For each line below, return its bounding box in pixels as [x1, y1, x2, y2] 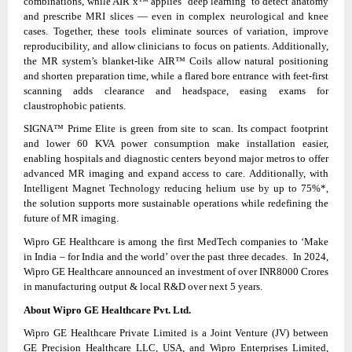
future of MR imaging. [24, 212, 119, 225]
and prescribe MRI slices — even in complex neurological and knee [24, 9, 328, 22]
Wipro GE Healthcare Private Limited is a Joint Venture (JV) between [24, 327, 328, 339]
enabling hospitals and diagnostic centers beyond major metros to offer [24, 152, 328, 165]
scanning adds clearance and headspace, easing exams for [24, 84, 328, 97]
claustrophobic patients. [24, 99, 126, 112]
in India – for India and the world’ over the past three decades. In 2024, [24, 251, 328, 263]
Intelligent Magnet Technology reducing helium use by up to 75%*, [24, 182, 328, 195]
